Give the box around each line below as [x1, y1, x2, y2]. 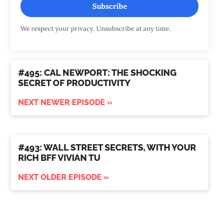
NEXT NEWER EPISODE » [18, 98, 113, 108]
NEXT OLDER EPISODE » [18, 173, 109, 182]
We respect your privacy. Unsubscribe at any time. [21, 24, 171, 33]
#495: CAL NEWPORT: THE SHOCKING [18, 67, 177, 78]
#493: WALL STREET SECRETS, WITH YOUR [18, 142, 197, 153]
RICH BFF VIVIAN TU [18, 153, 101, 163]
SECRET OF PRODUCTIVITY [18, 78, 131, 88]
